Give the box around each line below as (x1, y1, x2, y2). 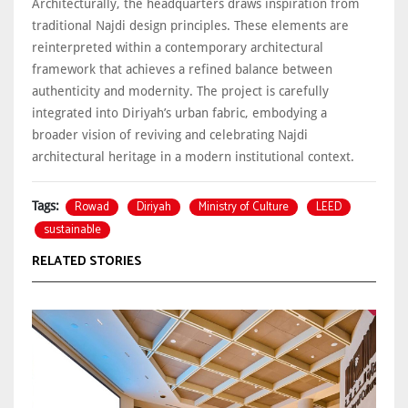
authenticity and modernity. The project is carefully (32, 83, 329, 98)
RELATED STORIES (32, 250, 141, 272)
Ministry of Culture (199, 197, 289, 217)
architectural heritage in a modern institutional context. (32, 148, 358, 164)
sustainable (44, 219, 101, 240)
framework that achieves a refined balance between (32, 61, 332, 76)
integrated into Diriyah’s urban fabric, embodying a (32, 105, 327, 120)
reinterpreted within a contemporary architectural (32, 39, 323, 55)
